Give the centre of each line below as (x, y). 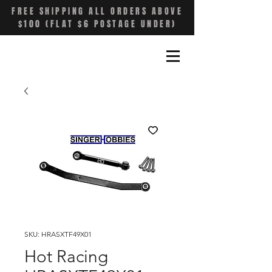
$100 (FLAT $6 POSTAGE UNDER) (97, 24)
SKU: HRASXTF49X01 (58, 234)
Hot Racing (66, 257)
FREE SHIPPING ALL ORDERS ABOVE (97, 11)
